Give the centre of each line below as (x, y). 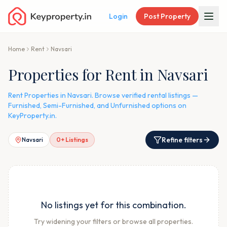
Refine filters (182, 140)
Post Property (167, 16)
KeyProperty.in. (32, 116)
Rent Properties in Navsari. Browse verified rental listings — (103, 95)
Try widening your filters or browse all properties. (113, 221)
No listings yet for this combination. (113, 205)
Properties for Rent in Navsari (108, 74)
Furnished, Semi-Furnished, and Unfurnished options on (97, 105)
